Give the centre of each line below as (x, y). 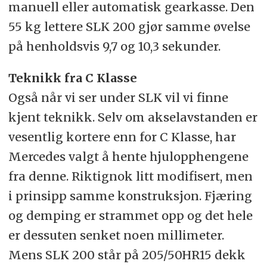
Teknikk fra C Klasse (72, 78)
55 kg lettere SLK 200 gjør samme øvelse (129, 27)
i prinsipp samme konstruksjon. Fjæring (130, 196)
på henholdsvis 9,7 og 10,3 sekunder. (114, 46)
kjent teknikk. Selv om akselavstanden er (133, 117)
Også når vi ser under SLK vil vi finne (118, 98)
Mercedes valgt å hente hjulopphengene (128, 157)
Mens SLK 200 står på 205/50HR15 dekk (127, 255)
